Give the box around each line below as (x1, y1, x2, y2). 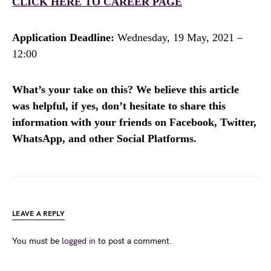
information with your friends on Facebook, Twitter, (12, 116, 256, 129)
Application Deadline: (12, 31, 114, 44)
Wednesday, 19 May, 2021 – (114, 31, 243, 44)
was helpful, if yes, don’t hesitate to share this (12, 100, 226, 113)
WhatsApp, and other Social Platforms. (12, 132, 197, 145)
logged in (62, 236, 96, 247)
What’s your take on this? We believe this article (12, 83, 239, 96)
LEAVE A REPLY (12, 209, 65, 219)
